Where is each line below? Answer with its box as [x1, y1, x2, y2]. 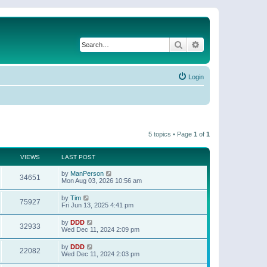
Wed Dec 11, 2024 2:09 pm [61, 226, 139, 233]
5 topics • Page [148, 131, 194, 138]
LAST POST [61, 154, 95, 160]
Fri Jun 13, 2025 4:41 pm [61, 201, 133, 209]
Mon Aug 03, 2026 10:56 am [61, 177, 142, 184]
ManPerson [70, 170, 104, 177]
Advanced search [200, 39, 263, 49]
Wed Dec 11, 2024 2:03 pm [61, 250, 139, 257]
